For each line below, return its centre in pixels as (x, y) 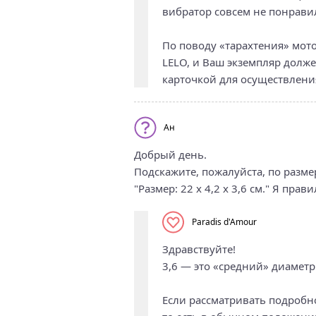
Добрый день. (170, 154)
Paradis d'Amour (224, 222)
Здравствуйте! (199, 249)
